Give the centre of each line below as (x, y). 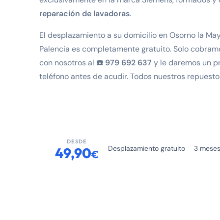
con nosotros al (68, 63)
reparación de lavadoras (84, 14)
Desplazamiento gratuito (147, 148)
